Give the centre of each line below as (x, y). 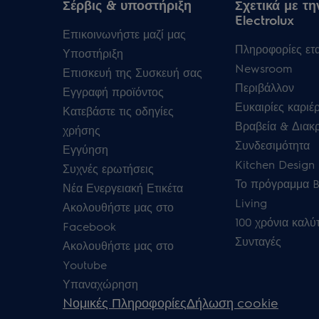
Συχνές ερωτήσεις (108, 169)
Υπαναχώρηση (100, 284)
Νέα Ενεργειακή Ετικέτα (123, 188)
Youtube (85, 265)
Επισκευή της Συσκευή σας (132, 73)
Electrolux (264, 20)
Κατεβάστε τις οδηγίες (118, 111)
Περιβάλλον (264, 88)
